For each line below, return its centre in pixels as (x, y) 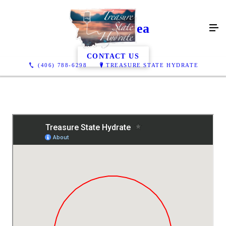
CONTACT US (113, 56)
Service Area (113, 29)
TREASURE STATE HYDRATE (152, 65)
